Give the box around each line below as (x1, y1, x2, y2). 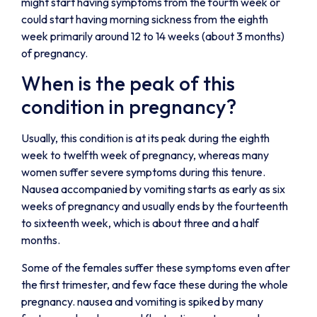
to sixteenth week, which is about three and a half (21, 216, 259, 231)
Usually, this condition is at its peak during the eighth (21, 131, 270, 146)
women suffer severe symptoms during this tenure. (21, 165, 265, 180)
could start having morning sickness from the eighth (21, 12, 268, 27)
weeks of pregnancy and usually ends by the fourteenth (21, 199, 288, 214)
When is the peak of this (21, 71, 235, 96)
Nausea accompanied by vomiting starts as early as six (21, 182, 285, 197)
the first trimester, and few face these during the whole (21, 277, 288, 292)
